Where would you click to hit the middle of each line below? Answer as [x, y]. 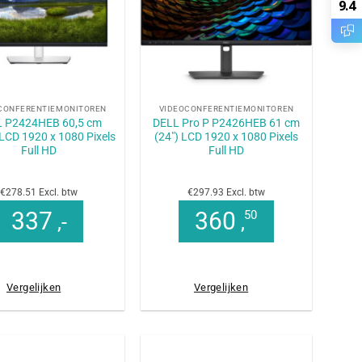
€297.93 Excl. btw [227, 193]
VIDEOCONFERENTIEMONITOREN [226, 109]
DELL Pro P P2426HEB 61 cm [227, 123]
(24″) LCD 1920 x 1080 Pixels [227, 137]
